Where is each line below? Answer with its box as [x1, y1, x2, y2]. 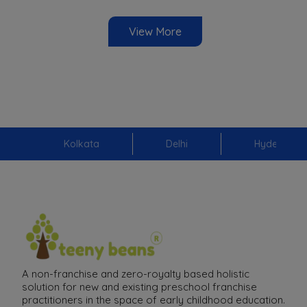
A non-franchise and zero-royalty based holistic [22, 267, 249, 281]
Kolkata [63, 137, 99, 150]
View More [128, 25, 182, 39]
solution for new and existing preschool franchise [22, 280, 257, 294]
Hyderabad [254, 137, 306, 150]
